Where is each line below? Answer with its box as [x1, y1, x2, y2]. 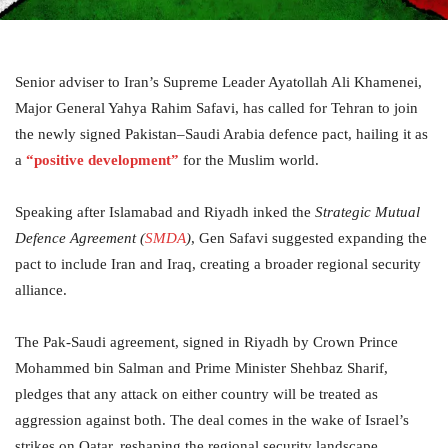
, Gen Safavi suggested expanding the [191, 230, 427, 247]
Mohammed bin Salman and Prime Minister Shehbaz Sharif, [15, 360, 388, 377]
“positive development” [26, 152, 179, 169]
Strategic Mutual [315, 204, 420, 221]
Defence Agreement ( [15, 230, 145, 247]
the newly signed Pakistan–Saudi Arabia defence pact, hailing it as [15, 126, 428, 143]
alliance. [15, 282, 67, 299]
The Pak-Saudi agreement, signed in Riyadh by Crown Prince [15, 334, 398, 351]
